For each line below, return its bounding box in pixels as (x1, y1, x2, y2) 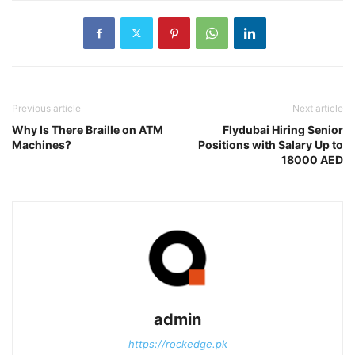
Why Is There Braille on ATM (12, 122, 163, 136)
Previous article (12, 101, 81, 114)
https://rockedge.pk (128, 337, 227, 350)
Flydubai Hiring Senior (223, 122, 343, 136)
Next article (292, 101, 343, 114)
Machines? (12, 137, 71, 151)
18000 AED (281, 152, 343, 166)
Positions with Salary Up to (198, 137, 343, 151)
